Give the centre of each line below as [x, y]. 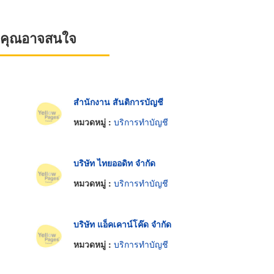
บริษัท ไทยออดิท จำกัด [114, 162]
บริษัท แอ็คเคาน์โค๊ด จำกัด [122, 224]
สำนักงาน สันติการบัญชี [118, 101]
